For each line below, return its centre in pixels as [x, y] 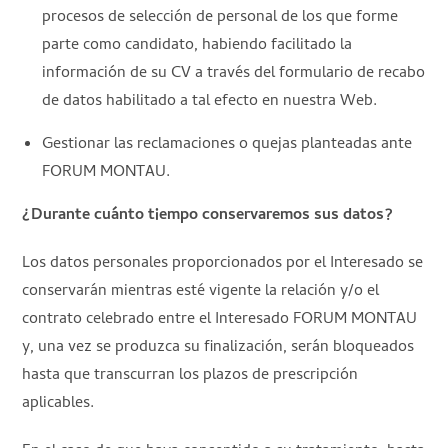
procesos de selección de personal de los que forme [220, 17]
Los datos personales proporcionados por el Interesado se [223, 263]
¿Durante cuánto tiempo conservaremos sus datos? [208, 215]
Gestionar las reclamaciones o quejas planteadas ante [227, 144]
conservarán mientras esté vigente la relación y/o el [201, 291]
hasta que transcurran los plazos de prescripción [190, 375]
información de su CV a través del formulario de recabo [234, 73]
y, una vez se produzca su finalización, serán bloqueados [218, 347]
